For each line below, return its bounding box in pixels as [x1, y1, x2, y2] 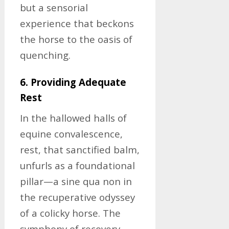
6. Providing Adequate [19, 76, 126, 88]
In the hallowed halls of [19, 111, 127, 124]
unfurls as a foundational [19, 159, 135, 172]
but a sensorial [19, 1, 88, 14]
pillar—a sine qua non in [19, 175, 132, 188]
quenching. [19, 49, 71, 61]
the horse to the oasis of [19, 33, 132, 45]
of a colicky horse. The [19, 207, 121, 219]
